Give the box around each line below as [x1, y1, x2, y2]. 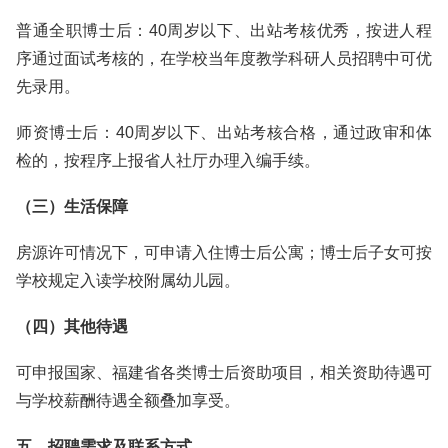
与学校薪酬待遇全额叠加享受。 [16, 392, 240, 409]
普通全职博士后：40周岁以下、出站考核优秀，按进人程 [16, 22, 432, 39]
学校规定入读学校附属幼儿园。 [16, 272, 240, 289]
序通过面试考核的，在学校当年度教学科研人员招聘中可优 [16, 50, 432, 67]
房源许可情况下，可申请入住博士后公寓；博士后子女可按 [16, 244, 432, 261]
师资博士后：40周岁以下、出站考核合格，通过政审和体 [16, 124, 432, 141]
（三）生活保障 [16, 198, 128, 215]
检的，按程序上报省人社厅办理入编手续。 [16, 152, 320, 169]
